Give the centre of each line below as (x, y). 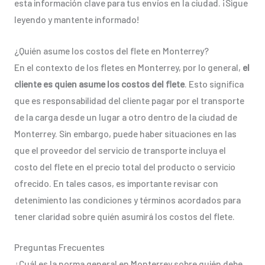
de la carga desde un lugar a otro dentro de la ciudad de (125, 117)
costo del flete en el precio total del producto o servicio (125, 166)
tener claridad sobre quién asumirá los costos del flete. (124, 216)
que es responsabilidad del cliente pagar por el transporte (129, 100)
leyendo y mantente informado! (77, 19)
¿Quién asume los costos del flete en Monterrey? (111, 50)
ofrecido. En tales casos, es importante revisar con (116, 183)
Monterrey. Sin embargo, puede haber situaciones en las (125, 133)
